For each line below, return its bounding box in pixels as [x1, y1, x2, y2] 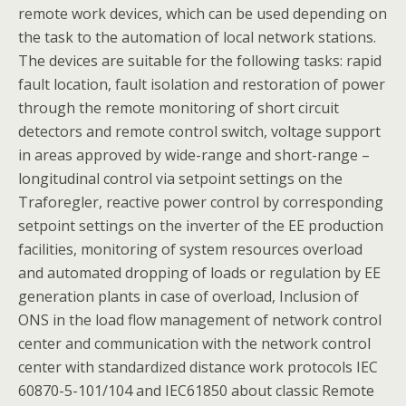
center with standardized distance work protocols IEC [18, 357, 378, 377]
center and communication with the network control [18, 333, 371, 353]
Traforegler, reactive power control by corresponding [18, 192, 383, 212]
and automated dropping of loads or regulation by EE [18, 263, 381, 283]
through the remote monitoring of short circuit [18, 98, 339, 118]
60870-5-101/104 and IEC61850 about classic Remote [18, 381, 374, 401]
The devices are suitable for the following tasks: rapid [18, 51, 382, 71]
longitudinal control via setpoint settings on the [18, 169, 343, 188]
